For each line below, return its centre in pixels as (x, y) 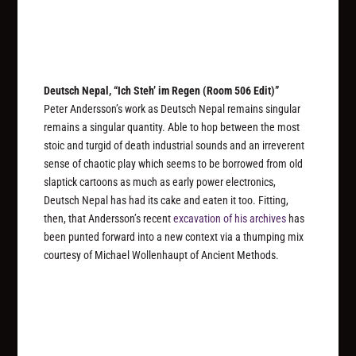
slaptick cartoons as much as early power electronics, (160, 182)
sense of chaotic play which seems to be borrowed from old (174, 164)
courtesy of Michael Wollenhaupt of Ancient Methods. (162, 255)
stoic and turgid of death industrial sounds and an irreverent (174, 146)
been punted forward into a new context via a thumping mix (174, 237)
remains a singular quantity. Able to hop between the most (172, 128)
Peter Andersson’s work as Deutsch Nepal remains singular (172, 109)
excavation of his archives (230, 219)
